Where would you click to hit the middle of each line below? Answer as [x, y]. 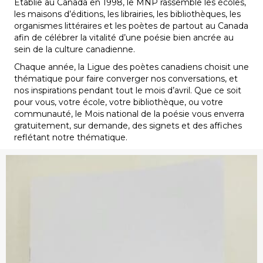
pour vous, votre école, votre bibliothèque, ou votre [119, 102]
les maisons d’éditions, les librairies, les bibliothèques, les [127, 14]
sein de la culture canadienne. [75, 50]
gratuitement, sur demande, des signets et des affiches [128, 126]
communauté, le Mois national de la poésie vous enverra [129, 114]
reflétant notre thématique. [71, 138]
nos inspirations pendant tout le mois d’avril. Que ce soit [128, 91]
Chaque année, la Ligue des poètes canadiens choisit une [131, 67]
